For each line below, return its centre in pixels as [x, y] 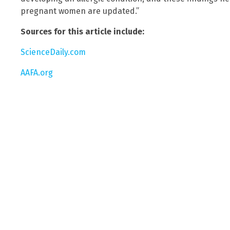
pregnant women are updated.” [80, 11]
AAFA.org [37, 73]
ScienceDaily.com [53, 52]
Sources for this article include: [82, 32]
